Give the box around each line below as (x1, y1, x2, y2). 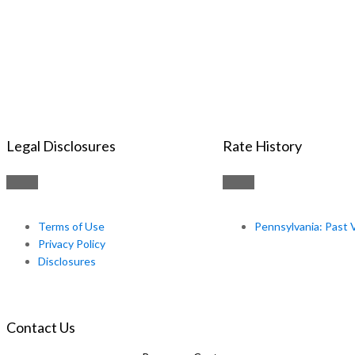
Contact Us (6, 319, 75, 337)
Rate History (223, 137, 302, 155)
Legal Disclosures (6, 137, 116, 155)
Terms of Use (38, 219, 105, 234)
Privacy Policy (38, 237, 105, 251)
